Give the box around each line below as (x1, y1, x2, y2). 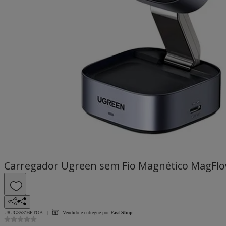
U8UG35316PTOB (4, 209, 43, 215)
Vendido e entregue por (63, 209, 109, 215)
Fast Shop (110, 209, 133, 215)
